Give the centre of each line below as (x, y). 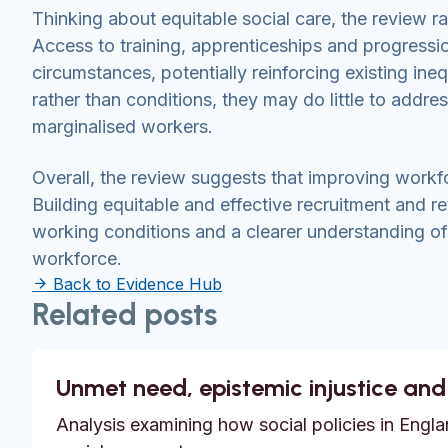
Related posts (124, 314)
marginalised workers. (125, 126)
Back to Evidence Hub (137, 284)
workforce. (79, 258)
